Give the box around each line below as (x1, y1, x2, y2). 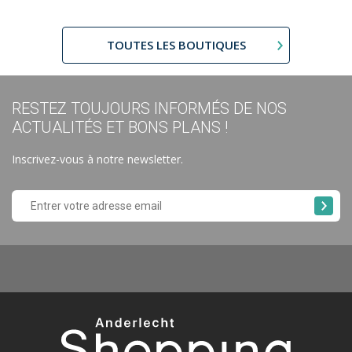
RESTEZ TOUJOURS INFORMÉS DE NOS (12, 96, 287, 115)
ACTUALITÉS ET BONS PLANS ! (12, 115, 228, 134)
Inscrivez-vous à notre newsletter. (12, 148, 183, 164)
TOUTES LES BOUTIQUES (106, 34, 246, 50)
